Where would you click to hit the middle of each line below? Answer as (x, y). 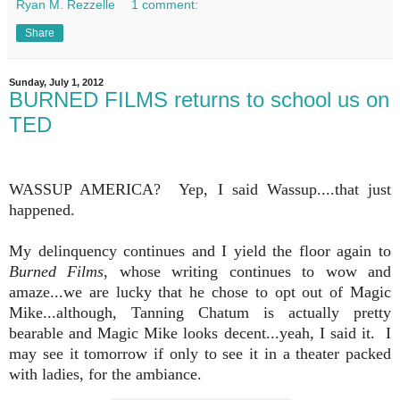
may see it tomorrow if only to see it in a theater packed (200, 353)
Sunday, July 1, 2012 (56, 82)
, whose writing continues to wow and (248, 271)
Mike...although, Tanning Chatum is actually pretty (200, 312)
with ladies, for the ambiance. (105, 374)
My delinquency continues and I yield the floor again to (200, 250)
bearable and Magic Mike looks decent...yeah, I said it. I (200, 333)
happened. (46, 209)
